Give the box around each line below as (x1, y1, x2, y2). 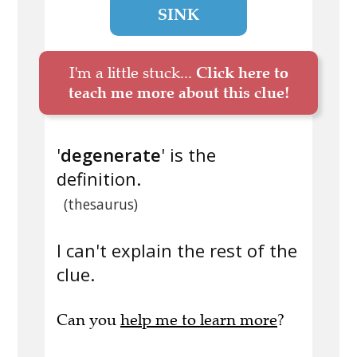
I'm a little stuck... (69, 63, 196, 84)
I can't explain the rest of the (57, 238, 297, 263)
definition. (57, 167, 141, 191)
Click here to (195, 63, 288, 83)
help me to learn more (120, 310, 277, 331)
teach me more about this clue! (68, 83, 289, 103)
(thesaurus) (63, 194, 138, 214)
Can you (57, 310, 120, 331)
